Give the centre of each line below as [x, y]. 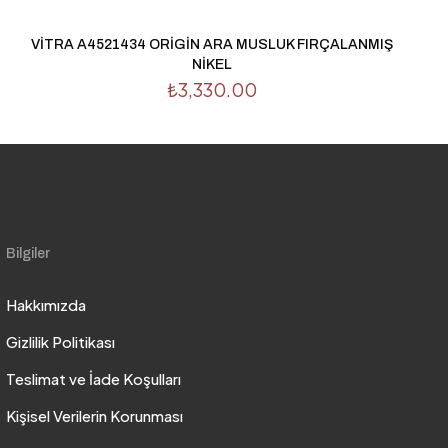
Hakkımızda [46, 305]
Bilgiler [28, 254]
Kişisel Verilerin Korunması [95, 416]
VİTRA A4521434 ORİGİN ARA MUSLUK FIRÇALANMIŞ [211, 45]
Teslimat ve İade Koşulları [94, 379]
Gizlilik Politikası [61, 342]
